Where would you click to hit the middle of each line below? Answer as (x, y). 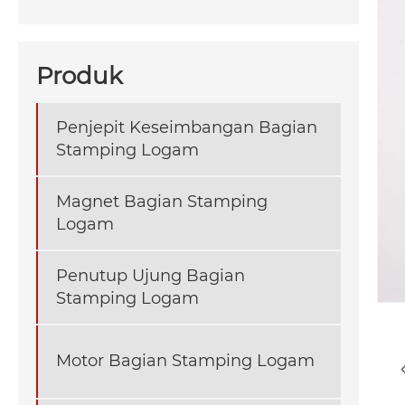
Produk (80, 75)
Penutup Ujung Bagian (151, 275)
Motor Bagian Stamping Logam (185, 361)
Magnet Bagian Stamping (162, 201)
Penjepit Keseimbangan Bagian (187, 127)
